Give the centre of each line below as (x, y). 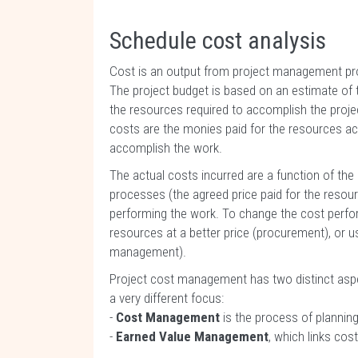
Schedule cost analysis (218, 40)
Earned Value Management (192, 336)
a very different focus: (167, 298)
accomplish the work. (166, 148)
